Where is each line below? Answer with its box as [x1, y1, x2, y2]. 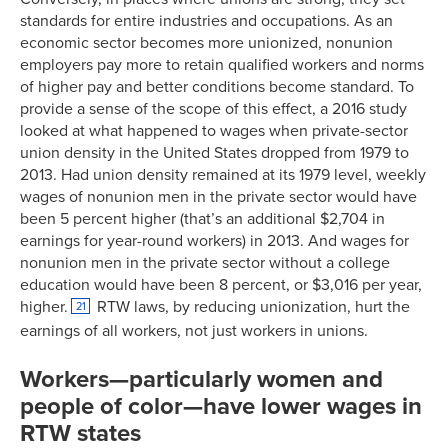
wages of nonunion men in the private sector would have [20, 187, 417, 208]
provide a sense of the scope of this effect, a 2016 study [20, 99, 407, 120]
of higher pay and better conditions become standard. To [20, 77, 414, 98]
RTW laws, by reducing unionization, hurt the [93, 297, 411, 318]
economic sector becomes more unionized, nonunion [20, 33, 393, 54]
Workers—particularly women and [20, 365, 383, 395]
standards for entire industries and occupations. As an [20, 11, 393, 32]
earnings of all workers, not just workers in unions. [20, 321, 368, 342]
